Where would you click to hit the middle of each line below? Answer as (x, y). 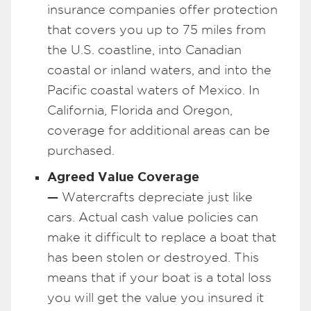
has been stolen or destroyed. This (153, 258)
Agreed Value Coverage (123, 177)
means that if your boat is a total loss (159, 278)
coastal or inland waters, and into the (159, 70)
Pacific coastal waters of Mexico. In (153, 90)
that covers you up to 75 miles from (157, 30)
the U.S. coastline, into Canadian (144, 50)
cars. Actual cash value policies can (153, 217)
